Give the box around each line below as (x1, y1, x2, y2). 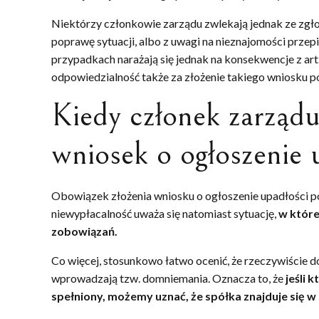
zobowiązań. (51, 224, 120, 238)
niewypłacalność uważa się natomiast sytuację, (51, 206, 278, 220)
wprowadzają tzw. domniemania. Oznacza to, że (51, 271, 286, 285)
